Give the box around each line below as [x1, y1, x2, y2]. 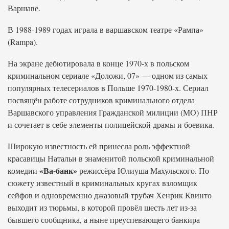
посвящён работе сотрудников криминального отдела [8, 95, 195, 105]
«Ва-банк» [39, 165, 77, 176]
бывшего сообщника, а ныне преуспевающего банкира [8, 214, 200, 225]
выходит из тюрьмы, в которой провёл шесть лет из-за [8, 202, 197, 213]
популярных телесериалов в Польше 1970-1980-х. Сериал [8, 82, 209, 93]
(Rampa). [8, 36, 38, 47]
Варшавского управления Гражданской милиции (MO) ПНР [8, 107, 218, 118]
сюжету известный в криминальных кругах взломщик [8, 177, 197, 188]
